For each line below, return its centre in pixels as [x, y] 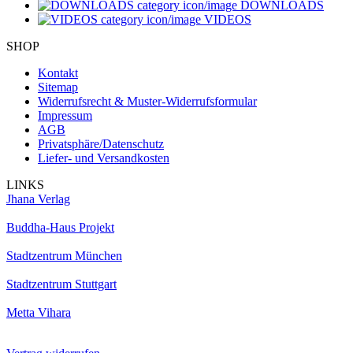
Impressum [65, 115]
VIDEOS [226, 19]
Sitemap [58, 87]
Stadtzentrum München [64, 255]
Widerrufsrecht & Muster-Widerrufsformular [147, 101]
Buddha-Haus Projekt [60, 227]
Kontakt [58, 72]
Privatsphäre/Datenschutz [101, 143]
